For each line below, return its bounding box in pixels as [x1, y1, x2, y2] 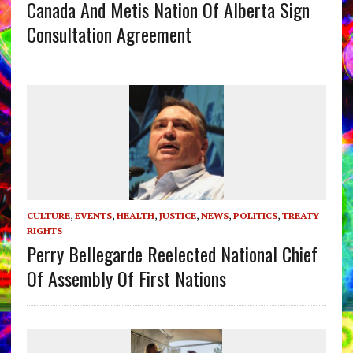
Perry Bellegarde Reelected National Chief [26, 240, 318, 269]
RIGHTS [26, 225, 62, 237]
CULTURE [26, 210, 70, 222]
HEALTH [116, 210, 154, 222]
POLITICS [232, 210, 277, 222]
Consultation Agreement [26, 20, 191, 49]
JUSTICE [158, 210, 196, 222]
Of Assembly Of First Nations [26, 264, 226, 293]
